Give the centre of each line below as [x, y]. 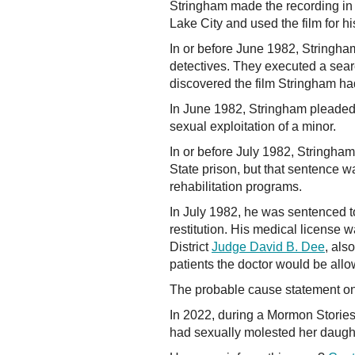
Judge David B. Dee [268, 247]
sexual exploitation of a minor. [253, 126]
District [191, 247]
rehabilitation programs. [236, 187]
